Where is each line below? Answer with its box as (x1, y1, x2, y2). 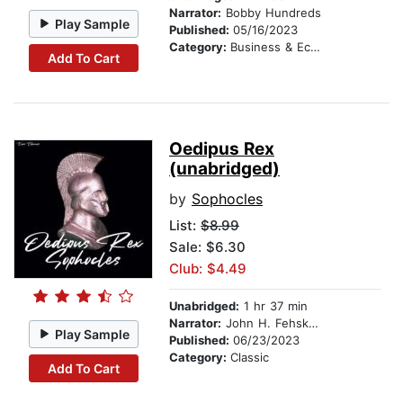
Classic (230, 350, 269, 365)
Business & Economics (230, 40, 310, 55)
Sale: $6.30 (169, 238, 246, 256)
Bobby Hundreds (221, 5, 321, 21)
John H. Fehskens (221, 316, 309, 331)
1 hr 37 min (239, 299, 308, 314)
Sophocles (192, 190, 263, 209)
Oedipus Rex (169, 139, 274, 160)
